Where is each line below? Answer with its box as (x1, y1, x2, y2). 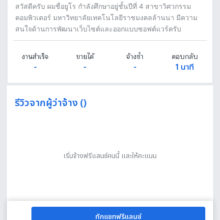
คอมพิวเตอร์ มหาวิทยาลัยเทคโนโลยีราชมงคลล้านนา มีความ (15, 13, 197, 22)
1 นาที (175, 61, 194, 73)
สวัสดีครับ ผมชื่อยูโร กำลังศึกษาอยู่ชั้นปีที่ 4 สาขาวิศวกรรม (15, 2, 191, 11)
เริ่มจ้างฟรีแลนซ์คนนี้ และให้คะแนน (63, 150, 157, 162)
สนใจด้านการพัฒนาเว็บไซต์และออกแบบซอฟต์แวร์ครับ (15, 25, 181, 33)
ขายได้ (76, 52, 94, 61)
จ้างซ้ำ (126, 52, 144, 61)
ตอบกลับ (171, 52, 198, 61)
